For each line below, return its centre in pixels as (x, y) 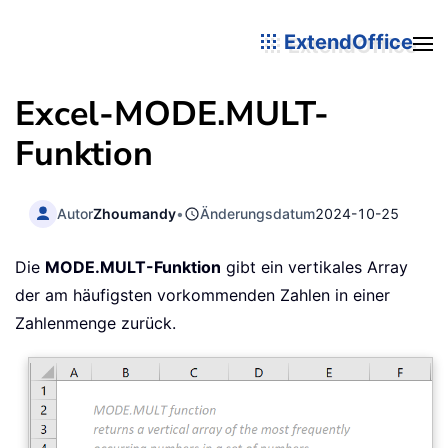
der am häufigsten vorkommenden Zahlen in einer (202, 295)
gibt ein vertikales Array (314, 267)
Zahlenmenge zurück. (95, 323)
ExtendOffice (346, 41)
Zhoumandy (135, 213)
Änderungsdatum (258, 213)
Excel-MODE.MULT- (172, 114)
